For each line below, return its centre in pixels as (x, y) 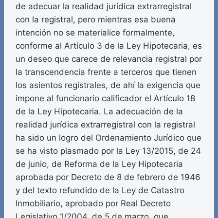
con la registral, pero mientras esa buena (96, 20)
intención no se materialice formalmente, (95, 33)
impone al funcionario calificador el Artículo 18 (105, 99)
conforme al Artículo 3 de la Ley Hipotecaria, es (109, 46)
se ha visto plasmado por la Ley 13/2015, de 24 (108, 151)
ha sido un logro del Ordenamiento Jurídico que (109, 138)
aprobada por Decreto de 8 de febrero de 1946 (108, 177)
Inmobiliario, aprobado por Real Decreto (93, 204)
